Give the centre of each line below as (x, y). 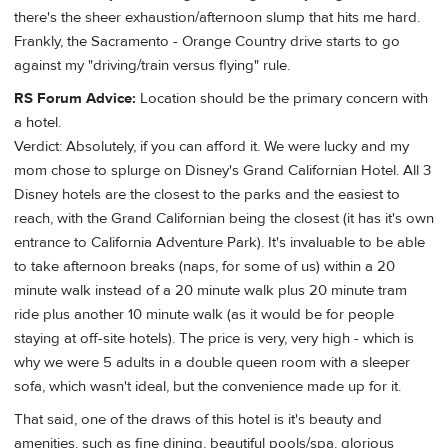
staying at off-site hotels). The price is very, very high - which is (214, 338)
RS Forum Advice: (75, 98)
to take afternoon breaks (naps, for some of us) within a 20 (204, 266)
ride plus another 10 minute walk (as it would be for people (204, 314)
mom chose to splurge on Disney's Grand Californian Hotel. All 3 (222, 170)
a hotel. (37, 122)
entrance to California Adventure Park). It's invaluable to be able (219, 242)
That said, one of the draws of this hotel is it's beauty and (198, 420)
